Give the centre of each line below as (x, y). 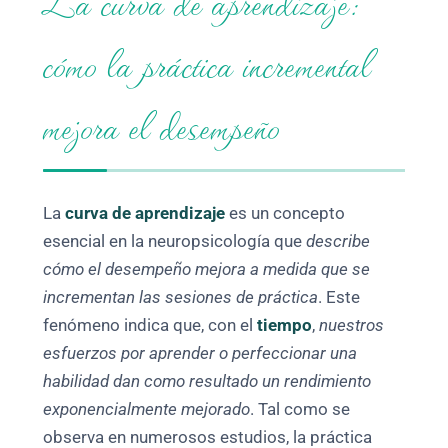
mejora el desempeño (162, 124)
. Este (339, 298)
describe (338, 242)
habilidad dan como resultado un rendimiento (207, 382)
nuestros (352, 326)
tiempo (285, 326)
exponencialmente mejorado (147, 410)
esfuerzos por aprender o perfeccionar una (200, 354)
